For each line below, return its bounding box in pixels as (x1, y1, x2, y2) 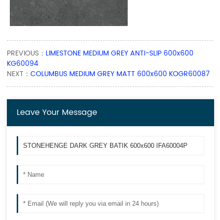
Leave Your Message (17, 106, 98, 119)
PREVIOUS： (7, 47, 46, 59)
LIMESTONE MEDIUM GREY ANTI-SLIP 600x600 (46, 47, 194, 59)
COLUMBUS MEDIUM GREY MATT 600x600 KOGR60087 (30, 68, 210, 80)
